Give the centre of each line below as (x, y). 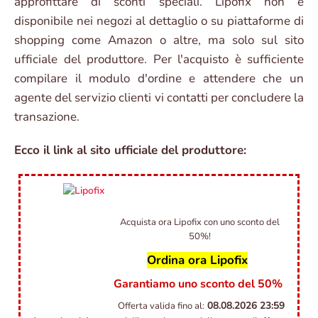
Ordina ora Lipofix (197, 261)
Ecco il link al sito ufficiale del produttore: (130, 150)
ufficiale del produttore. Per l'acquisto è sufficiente (159, 60)
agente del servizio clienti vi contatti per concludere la (159, 98)
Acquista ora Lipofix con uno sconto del (200, 223)
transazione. (47, 117)
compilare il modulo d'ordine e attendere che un (159, 79)
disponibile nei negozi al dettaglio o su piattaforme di (159, 21)
